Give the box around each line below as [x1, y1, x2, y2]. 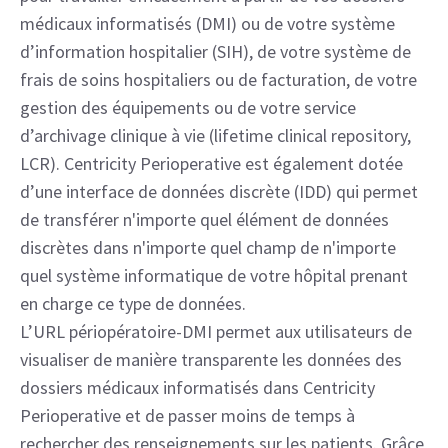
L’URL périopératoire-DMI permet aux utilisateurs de [20, 320, 412, 343]
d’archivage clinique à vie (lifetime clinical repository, [20, 124, 411, 147]
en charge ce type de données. [20, 292, 246, 315]
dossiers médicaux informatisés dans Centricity [20, 376, 375, 399]
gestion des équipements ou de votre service [20, 96, 356, 119]
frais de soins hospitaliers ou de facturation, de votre [20, 68, 417, 91]
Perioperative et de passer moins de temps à [20, 404, 355, 427]
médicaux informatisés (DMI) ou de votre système [20, 12, 395, 35]
